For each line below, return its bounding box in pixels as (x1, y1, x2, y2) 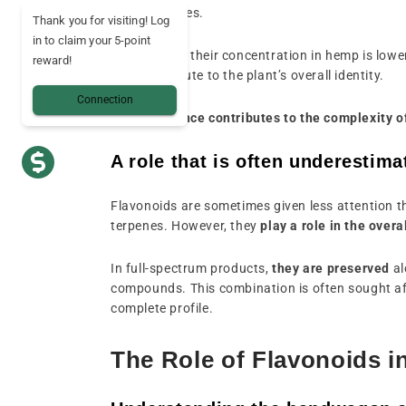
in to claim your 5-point (33, 34, 150, 47)
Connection (76, 93, 133, 106)
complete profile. (111, 300, 214, 315)
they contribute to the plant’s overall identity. (111, 67, 384, 82)
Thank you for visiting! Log (33, 14, 170, 27)
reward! (33, 53, 72, 67)
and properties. (111, 5, 204, 20)
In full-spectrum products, (111, 260, 269, 275)
